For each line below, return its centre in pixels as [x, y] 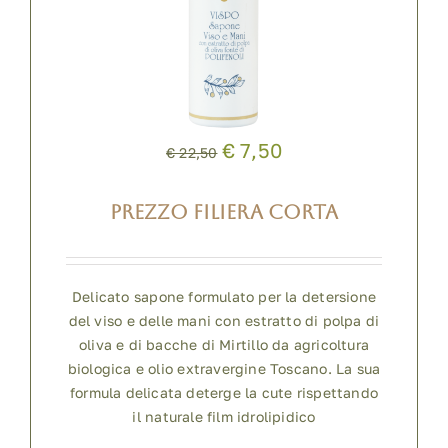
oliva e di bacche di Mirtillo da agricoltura [224, 345]
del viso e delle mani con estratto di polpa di [224, 321]
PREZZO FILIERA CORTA [224, 212]
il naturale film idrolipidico [224, 417]
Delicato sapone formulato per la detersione [224, 297]
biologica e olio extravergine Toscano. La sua [224, 369]
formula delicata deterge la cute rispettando [224, 393]
